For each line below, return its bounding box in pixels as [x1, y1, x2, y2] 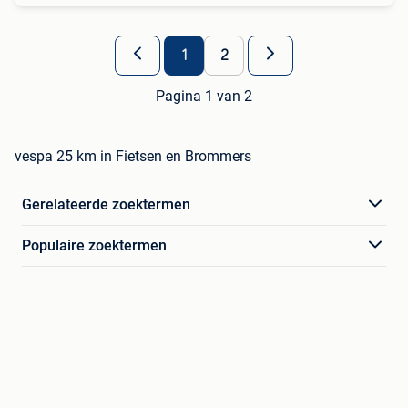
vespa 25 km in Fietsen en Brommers [15, 147, 251, 165]
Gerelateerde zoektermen [22, 195, 190, 213]
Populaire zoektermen [22, 236, 167, 254]
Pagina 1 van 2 [156, 87, 252, 105]
